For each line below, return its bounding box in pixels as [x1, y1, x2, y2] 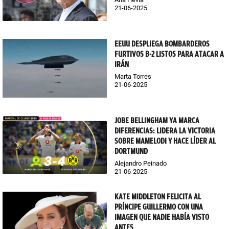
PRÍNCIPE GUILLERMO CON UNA [114, 202, 203, 212]
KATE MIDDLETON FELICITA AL [114, 192, 201, 202]
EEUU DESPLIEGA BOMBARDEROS [114, 39, 210, 49]
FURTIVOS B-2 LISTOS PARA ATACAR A [114, 49, 224, 59]
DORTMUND [114, 146, 148, 156]
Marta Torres [114, 72, 151, 80]
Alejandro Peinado [114, 159, 167, 167]
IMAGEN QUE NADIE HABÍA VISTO [114, 213, 209, 222]
